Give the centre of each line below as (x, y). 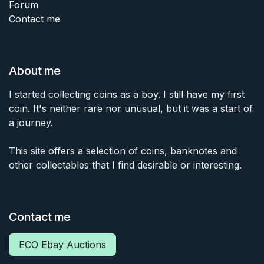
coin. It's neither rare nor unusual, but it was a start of (131, 108)
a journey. (31, 122)
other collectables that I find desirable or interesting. (125, 165)
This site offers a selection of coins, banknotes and (123, 151)
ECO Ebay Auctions (62, 244)
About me (35, 70)
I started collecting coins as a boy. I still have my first (127, 94)
